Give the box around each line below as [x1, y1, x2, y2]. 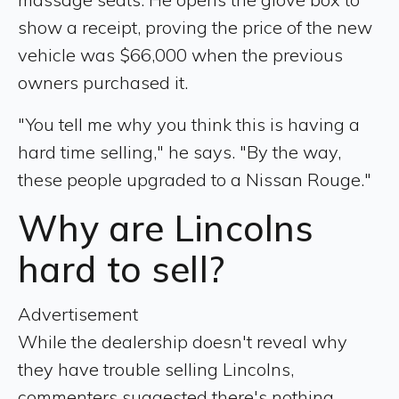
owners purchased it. [18, 70, 188, 94]
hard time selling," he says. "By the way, [18, 140, 341, 163]
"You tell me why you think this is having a [18, 112, 360, 135]
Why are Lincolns [18, 205, 314, 250]
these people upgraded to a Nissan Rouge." [18, 167, 371, 191]
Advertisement [18, 302, 138, 325]
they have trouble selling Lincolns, [18, 357, 294, 380]
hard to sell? [18, 246, 225, 291]
